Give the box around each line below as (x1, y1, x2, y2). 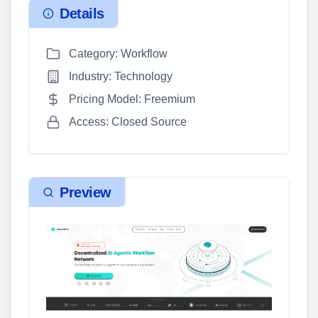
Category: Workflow (69, 48, 168, 60)
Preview (60, 184, 111, 200)
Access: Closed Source (69, 116, 187, 128)
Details (60, 5, 104, 21)
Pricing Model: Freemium (69, 93, 195, 106)
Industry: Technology (69, 70, 172, 83)
